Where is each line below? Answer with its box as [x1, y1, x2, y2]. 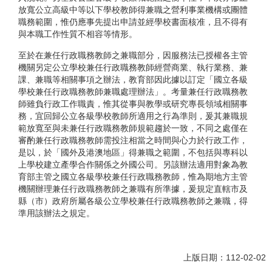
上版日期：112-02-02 [183, 252, 266, 262]
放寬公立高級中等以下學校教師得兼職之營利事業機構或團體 [18, 5, 248, 15]
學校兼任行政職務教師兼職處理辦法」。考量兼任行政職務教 [18, 86, 248, 97]
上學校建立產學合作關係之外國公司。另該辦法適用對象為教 [18, 159, 248, 169]
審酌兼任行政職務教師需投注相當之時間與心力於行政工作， [18, 135, 248, 145]
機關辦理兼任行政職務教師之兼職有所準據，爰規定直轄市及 [18, 183, 248, 194]
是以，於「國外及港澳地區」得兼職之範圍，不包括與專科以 [18, 147, 248, 157]
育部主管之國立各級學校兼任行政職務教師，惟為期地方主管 [18, 171, 248, 182]
